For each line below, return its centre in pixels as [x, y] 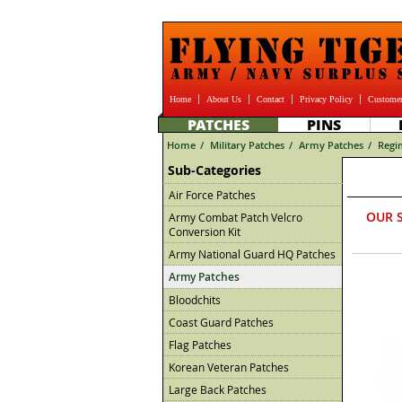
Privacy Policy [326, 99]
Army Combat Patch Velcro [236, 217]
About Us [224, 99]
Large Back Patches [218, 389]
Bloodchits [195, 300]
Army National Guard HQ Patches [252, 254]
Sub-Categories [214, 170]
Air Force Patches [212, 195]
